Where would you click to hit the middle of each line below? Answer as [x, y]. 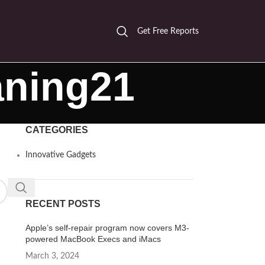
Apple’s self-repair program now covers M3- [107, 228]
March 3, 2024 [52, 256]
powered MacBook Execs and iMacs [93, 239]
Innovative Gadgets [60, 155]
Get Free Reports [168, 31]
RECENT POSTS [63, 204]
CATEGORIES [56, 130]
